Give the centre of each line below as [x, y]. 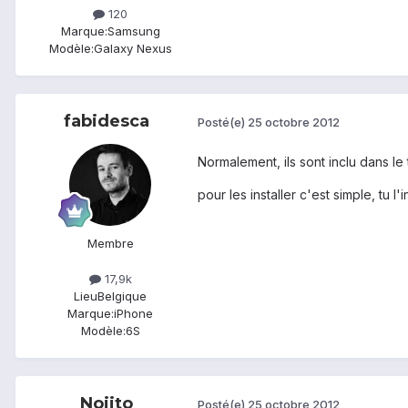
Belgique [122, 296]
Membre [110, 243]
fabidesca [107, 121]
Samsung [133, 31]
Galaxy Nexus [133, 48]
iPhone [133, 313]
